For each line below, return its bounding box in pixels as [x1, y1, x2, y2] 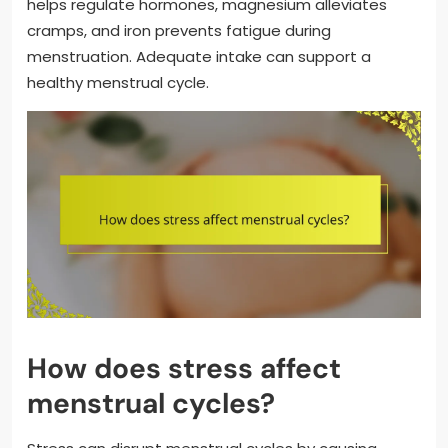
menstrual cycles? [27, 384, 275, 422]
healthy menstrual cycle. [27, 71, 209, 93]
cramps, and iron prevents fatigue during [27, 19, 331, 41]
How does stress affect [27, 349, 341, 387]
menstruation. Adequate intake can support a [27, 45, 371, 67]
